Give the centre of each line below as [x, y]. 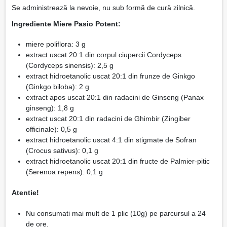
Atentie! [26, 193]
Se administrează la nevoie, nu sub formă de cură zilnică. [103, 7]
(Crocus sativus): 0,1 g [62, 151]
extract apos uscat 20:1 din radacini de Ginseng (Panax [115, 98]
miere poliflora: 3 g [55, 44]
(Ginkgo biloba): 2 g [57, 87]
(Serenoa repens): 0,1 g [64, 172]
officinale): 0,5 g [51, 129]
